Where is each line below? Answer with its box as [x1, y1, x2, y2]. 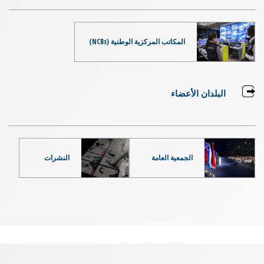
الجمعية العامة [151, 152, 193, 163]
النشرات [44, 152, 70, 163]
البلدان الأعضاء [171, 87, 226, 99]
